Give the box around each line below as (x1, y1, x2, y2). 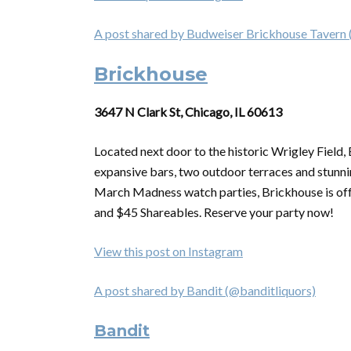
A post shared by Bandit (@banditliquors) (94, 283, 316, 298)
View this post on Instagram (94, 244, 243, 259)
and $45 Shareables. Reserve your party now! (94, 204, 334, 219)
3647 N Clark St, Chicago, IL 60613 (94, 104, 282, 119)
